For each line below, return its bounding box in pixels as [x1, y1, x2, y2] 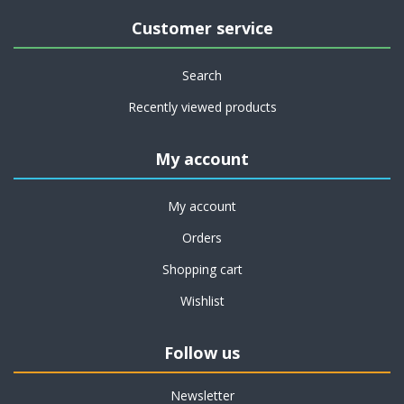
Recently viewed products [127, 98, 277, 115]
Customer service [131, 17, 273, 39]
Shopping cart [161, 261, 243, 278]
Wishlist [179, 292, 225, 309]
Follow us [164, 342, 240, 363]
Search [182, 67, 222, 84]
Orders [182, 229, 222, 246]
